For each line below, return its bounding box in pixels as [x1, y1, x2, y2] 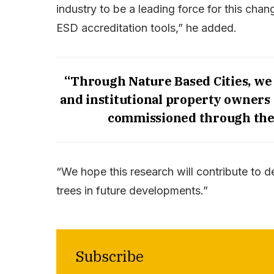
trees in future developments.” [56, 183, 208, 197]
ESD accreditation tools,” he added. [56, 21, 237, 34]
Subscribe [76, 246, 144, 266]
